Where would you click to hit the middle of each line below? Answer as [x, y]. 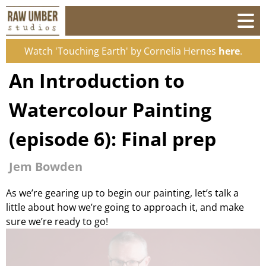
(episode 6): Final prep [113, 139]
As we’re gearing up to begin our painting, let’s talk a [122, 193]
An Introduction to [97, 80]
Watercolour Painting [110, 110]
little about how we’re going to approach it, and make [125, 207]
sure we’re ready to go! [57, 221]
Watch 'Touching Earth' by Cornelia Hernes [121, 51]
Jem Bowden [46, 167]
